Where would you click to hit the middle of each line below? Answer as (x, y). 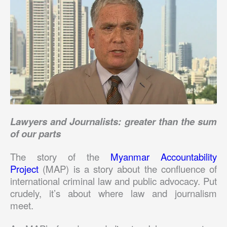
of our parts (37, 134)
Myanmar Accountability (164, 156)
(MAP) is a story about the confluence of (128, 168)
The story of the (60, 156)
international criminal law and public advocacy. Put (113, 181)
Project (24, 168)
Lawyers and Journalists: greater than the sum (113, 122)
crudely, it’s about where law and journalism (113, 193)
